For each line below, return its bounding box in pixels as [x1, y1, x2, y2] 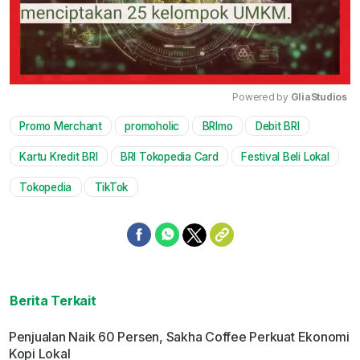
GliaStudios [290, 91, 347, 104]
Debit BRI [255, 119, 300, 133]
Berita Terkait [10, 292, 96, 309]
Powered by [232, 91, 291, 104]
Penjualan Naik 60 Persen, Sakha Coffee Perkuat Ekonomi [8, 328, 350, 345]
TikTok [94, 180, 129, 194]
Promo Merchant [19, 119, 102, 133]
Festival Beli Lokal [241, 149, 329, 163]
